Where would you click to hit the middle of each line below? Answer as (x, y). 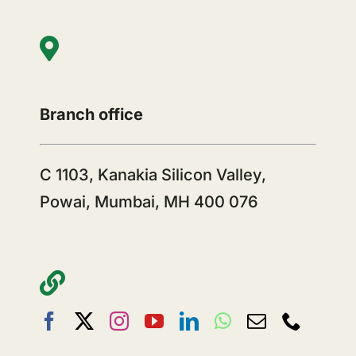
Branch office (91, 115)
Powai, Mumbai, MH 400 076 (149, 202)
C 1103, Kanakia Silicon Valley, (153, 175)
